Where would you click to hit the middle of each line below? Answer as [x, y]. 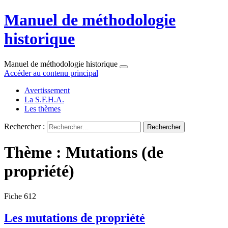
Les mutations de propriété [75, 218]
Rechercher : [24, 126]
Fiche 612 [20, 196]
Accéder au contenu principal [51, 73]
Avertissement [47, 90]
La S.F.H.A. [44, 99]
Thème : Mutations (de [84, 152]
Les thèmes [42, 108]
